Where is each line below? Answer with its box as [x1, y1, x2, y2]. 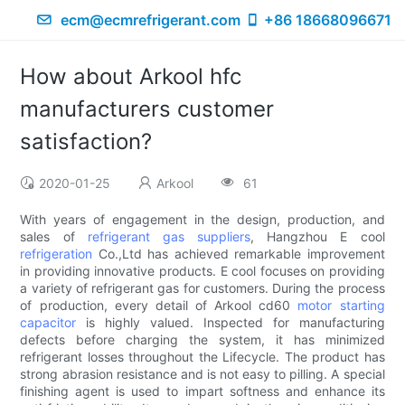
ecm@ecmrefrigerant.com [61, 11, 240, 29]
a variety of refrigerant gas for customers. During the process [20, 280, 385, 297]
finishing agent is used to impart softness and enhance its [20, 383, 385, 400]
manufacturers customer [20, 96, 275, 123]
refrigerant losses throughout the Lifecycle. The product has [20, 349, 385, 365]
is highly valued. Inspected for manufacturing [76, 315, 385, 331]
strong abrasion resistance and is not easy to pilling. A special [20, 366, 385, 382]
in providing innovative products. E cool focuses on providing [20, 263, 385, 279]
